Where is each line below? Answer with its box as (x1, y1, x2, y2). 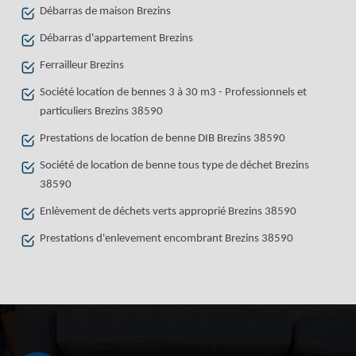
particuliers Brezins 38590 (40, 106, 163, 118)
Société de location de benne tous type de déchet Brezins (40, 160, 309, 172)
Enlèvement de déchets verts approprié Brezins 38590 (40, 206, 296, 219)
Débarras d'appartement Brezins (40, 33, 193, 45)
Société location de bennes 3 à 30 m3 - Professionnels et (40, 87, 307, 99)
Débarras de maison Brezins (40, 6, 171, 18)
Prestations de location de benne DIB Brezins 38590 (40, 133, 285, 145)
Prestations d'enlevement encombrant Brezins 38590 (40, 233, 293, 246)
